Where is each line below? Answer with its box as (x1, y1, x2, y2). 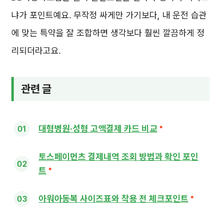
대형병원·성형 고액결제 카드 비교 (38, 123, 157, 134)
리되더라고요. (11, 45, 61, 56)
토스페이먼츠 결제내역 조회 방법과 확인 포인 (38, 151, 198, 162)
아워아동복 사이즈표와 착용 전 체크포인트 (38, 193, 188, 204)
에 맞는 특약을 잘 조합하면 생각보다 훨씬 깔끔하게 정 (11, 28, 205, 38)
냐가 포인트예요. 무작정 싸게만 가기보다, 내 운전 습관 (11, 10, 207, 21)
